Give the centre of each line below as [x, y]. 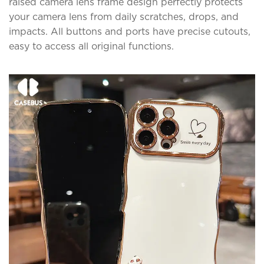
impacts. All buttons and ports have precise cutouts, [130, 31]
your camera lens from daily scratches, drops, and [124, 16]
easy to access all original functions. [91, 46]
